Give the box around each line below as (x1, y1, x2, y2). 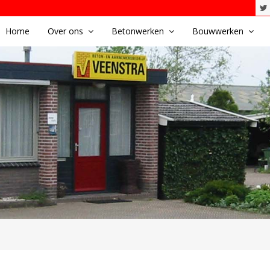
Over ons (48, 25, 86, 37)
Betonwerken (111, 25, 166, 37)
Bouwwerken (192, 25, 246, 37)
